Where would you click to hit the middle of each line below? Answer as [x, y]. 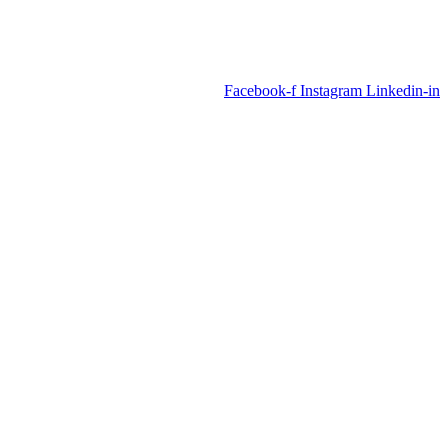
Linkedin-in [403, 90]
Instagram [331, 90]
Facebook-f [260, 90]
